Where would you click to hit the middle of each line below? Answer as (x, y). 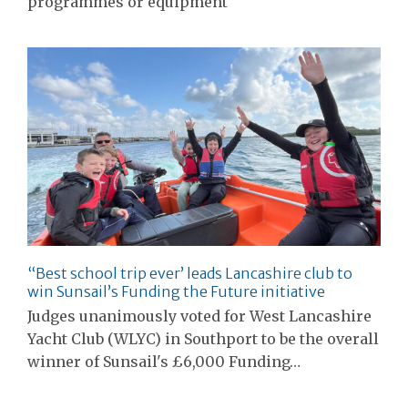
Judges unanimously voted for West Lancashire (199, 316)
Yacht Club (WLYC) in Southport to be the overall (203, 339)
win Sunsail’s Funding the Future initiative (176, 292)
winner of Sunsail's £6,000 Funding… (164, 362)
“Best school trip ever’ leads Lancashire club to (190, 274)
